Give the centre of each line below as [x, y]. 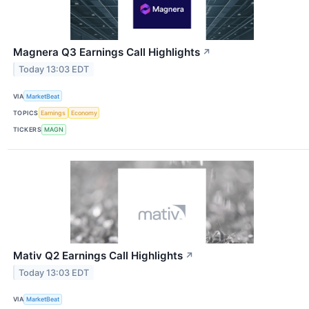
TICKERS [28, 130]
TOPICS [26, 113]
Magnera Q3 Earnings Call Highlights [107, 52]
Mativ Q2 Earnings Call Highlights [98, 255]
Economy [84, 113]
